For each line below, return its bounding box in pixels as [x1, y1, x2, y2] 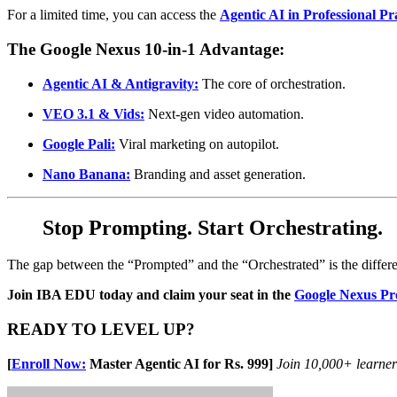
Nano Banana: [43, 166, 130, 182]
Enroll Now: [12, 355, 86, 371]
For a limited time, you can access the [7, 7, 220, 23]
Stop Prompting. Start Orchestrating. [43, 215, 383, 239]
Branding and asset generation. [130, 166, 306, 182]
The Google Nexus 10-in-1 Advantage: [7, 39, 284, 58]
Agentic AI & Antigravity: [43, 75, 198, 91]
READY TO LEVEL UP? [7, 320, 195, 339]
